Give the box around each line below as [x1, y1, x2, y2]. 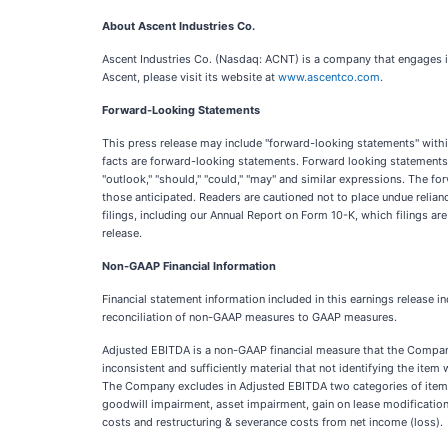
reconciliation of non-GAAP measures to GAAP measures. [102, 310, 397, 324]
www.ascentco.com [278, 70, 380, 84]
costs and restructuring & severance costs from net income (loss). [102, 415, 443, 429]
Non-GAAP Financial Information [102, 259, 276, 273]
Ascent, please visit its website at [102, 70, 278, 84]
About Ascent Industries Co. [102, 19, 255, 33]
